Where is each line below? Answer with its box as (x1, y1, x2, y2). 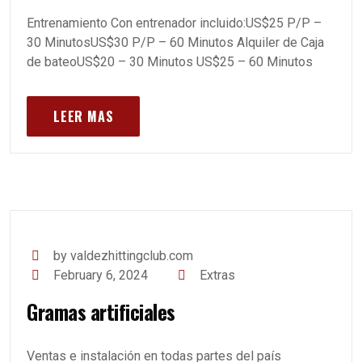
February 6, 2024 (53, 267, 149, 283)
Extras (199, 267, 235, 283)
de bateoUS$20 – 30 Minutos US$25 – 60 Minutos (27, 54, 313, 69)
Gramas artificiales (27, 297, 175, 326)
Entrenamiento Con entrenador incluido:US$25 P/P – (27, 15, 322, 31)
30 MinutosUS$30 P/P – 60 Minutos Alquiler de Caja (27, 35, 324, 50)
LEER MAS (53, 107, 114, 126)
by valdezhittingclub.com (53, 248, 194, 263)
